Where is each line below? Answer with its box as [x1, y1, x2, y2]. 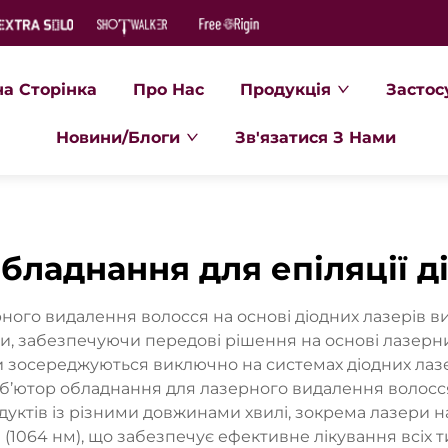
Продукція [240, 80, 332, 99]
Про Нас [133, 80, 205, 99]
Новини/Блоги [55, 128, 180, 147]
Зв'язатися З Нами [234, 128, 396, 147]
